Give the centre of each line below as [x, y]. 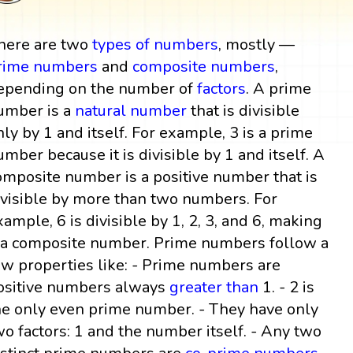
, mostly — [257, 44]
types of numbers [156, 44]
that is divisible [243, 110]
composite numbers [204, 66]
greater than [214, 287]
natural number [131, 110]
